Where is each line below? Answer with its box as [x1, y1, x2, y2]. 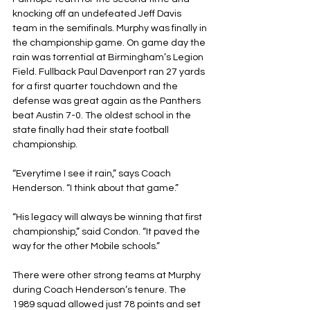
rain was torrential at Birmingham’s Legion [12, 52, 206, 62]
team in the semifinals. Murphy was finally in [12, 23, 209, 33]
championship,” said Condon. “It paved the [12, 226, 202, 237]
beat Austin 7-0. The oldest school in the [12, 110, 193, 120]
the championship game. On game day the [12, 37, 208, 48]
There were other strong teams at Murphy [12, 270, 203, 280]
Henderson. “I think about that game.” [12, 183, 179, 193]
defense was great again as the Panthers [12, 95, 203, 106]
